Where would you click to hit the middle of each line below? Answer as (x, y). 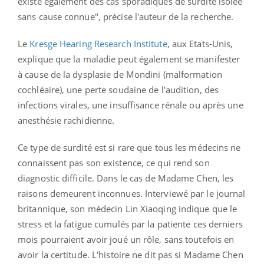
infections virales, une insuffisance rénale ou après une (131, 105)
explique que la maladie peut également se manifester (129, 59)
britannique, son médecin (70, 208)
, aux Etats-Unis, (200, 43)
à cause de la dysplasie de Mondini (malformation (120, 74)
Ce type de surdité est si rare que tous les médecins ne (129, 147)
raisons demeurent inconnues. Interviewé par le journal (132, 193)
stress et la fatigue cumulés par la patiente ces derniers (130, 224)
